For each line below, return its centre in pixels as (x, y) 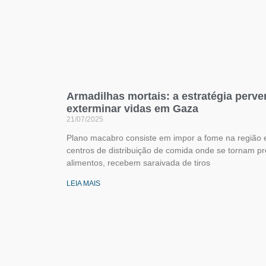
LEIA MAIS (83, 184)
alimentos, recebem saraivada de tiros (138, 163)
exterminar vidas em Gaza (132, 109)
